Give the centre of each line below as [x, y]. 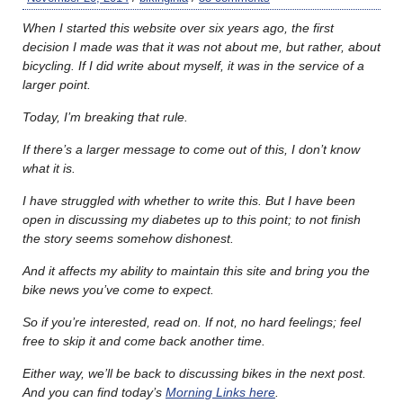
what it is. [51, 168]
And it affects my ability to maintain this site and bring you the [196, 270]
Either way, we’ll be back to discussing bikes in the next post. [194, 373]
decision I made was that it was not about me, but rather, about [201, 46]
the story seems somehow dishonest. [128, 238]
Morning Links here [220, 392]
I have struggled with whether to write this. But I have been [189, 200]
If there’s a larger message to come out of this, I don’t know [191, 149]
